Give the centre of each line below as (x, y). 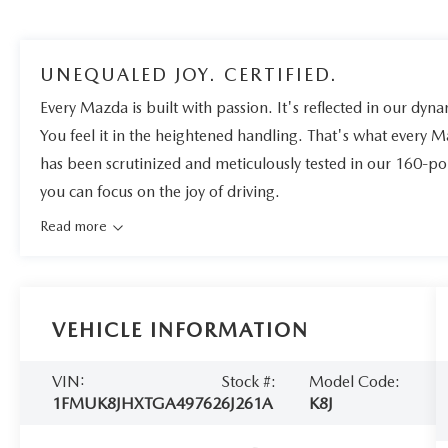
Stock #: (249, 382)
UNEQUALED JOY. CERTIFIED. (189, 75)
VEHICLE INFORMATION (181, 330)
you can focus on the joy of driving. (160, 192)
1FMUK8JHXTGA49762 (137, 404)
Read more (75, 226)
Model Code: (355, 382)
